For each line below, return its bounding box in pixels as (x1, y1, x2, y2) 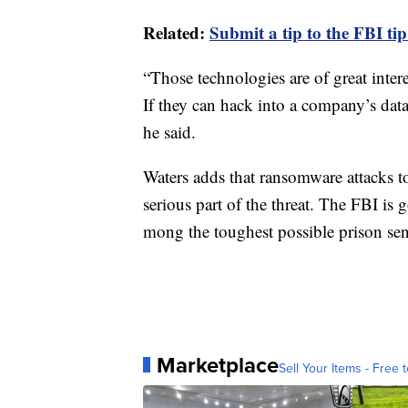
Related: (143, 19, 209, 45)
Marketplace (157, 348, 279, 382)
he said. (143, 119, 196, 143)
